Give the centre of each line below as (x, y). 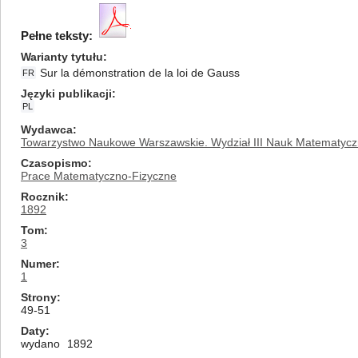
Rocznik (43, 197)
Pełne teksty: (57, 36)
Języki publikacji (66, 93)
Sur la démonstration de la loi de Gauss (140, 73)
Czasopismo (54, 163)
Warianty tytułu (62, 57)
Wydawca (47, 129)
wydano (40, 344)
